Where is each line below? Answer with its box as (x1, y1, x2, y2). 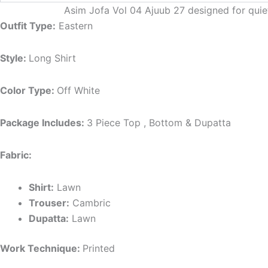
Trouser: (29, 196, 69, 209)
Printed (83, 242, 115, 254)
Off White (57, 84, 100, 96)
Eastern (59, 19, 93, 32)
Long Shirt (29, 51, 76, 64)
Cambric (72, 196, 111, 209)
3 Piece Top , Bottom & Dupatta (87, 116, 231, 129)
